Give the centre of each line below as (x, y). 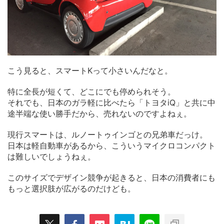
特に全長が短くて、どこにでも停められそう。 (91, 91)
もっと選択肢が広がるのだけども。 (71, 188)
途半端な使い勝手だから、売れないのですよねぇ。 (99, 113)
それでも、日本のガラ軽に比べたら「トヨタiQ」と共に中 (111, 102)
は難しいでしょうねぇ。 (51, 156)
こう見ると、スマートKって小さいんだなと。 (90, 70)
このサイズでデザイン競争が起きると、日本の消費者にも (111, 177)
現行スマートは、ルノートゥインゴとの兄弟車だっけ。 (107, 134)
